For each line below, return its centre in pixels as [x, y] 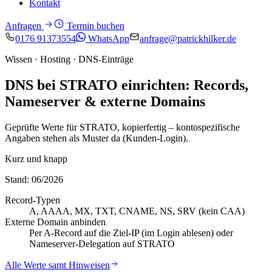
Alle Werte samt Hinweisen [57, 265]
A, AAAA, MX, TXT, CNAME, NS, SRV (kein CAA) [137, 211]
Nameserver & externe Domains [105, 101]
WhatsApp [107, 39]
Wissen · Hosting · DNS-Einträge [69, 59]
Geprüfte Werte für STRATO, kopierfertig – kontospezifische [122, 127]
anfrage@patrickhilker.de [188, 39]
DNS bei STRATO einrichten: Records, [127, 85]
